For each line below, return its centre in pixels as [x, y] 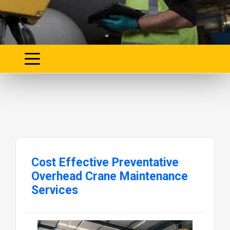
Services [54, 190]
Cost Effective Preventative [105, 162]
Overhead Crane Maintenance [109, 176]
